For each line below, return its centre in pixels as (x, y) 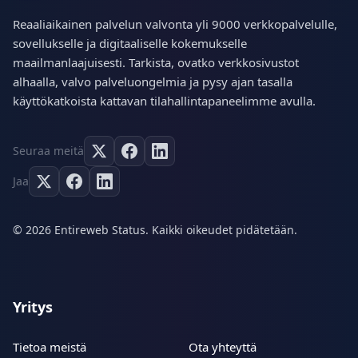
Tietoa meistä (50, 347)
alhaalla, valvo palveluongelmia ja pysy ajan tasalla (153, 82)
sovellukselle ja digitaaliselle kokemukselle (130, 44)
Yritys (33, 307)
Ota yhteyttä (223, 347)
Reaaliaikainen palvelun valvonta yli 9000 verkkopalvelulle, (175, 24)
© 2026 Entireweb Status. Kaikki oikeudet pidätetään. (155, 230)
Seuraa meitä (48, 151)
